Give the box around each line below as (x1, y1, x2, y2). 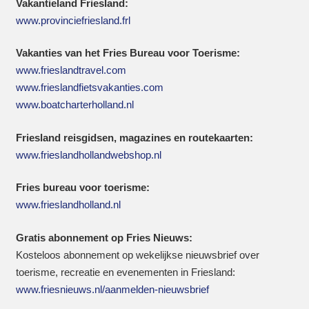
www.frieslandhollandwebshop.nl (15, 148, 161, 161)
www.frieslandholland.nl (15, 199, 121, 210)
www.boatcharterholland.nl (15, 99, 134, 110)
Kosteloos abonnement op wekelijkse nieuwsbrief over (15, 248, 259, 261)
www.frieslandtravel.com (15, 64, 126, 76)
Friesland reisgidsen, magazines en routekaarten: (15, 131, 253, 143)
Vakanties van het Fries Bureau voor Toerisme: (15, 47, 240, 59)
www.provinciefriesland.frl (15, 14, 130, 26)
